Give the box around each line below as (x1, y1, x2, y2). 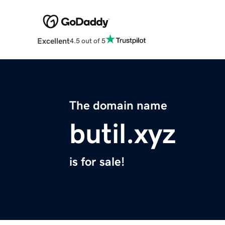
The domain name (69, 99, 167, 112)
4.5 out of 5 (69, 37, 105, 44)
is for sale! (69, 156, 125, 168)
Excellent (37, 37, 70, 45)
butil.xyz (69, 120, 176, 148)
